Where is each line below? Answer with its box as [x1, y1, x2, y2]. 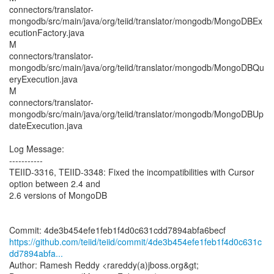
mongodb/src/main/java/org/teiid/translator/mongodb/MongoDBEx [9, 15, 262, 27]
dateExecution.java [9, 119, 83, 131]
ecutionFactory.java [9, 26, 84, 39]
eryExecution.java [9, 73, 78, 85]
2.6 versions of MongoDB [9, 189, 107, 201]
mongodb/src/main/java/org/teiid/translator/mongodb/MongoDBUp [9, 108, 264, 120]
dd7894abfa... [9, 247, 63, 259]
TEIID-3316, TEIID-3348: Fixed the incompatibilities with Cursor [9, 166, 254, 178]
